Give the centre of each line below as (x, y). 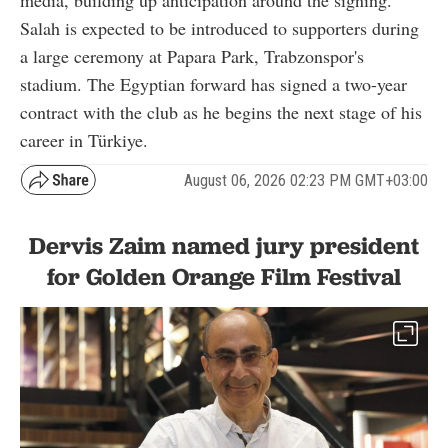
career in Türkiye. (84, 140)
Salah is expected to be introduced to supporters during (219, 28)
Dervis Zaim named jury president (224, 246)
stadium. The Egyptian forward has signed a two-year (213, 84)
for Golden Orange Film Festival (224, 277)
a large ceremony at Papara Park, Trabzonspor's (192, 56)
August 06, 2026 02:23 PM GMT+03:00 (306, 180)
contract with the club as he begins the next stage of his (221, 112)
